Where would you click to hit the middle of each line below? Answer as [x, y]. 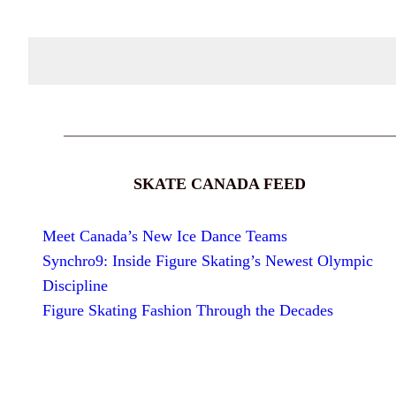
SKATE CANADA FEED [219, 184]
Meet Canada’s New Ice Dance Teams [165, 236]
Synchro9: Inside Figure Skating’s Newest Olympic [208, 260]
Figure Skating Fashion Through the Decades [188, 310]
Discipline [75, 285]
